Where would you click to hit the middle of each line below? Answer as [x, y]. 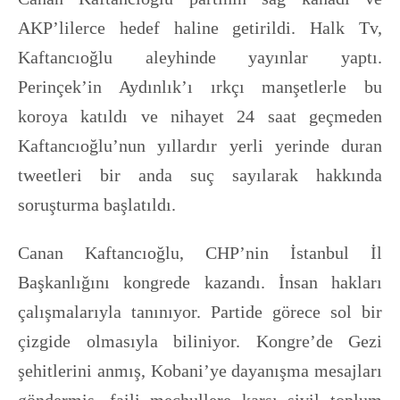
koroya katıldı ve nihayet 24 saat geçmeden [200, 116]
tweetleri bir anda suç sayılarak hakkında [200, 175]
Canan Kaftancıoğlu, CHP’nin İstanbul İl [200, 252]
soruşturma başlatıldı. [99, 204]
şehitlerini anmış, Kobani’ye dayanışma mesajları [200, 370]
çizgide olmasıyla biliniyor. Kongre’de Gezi [200, 341]
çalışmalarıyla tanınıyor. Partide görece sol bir [200, 311]
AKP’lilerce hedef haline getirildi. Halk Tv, [200, 27]
